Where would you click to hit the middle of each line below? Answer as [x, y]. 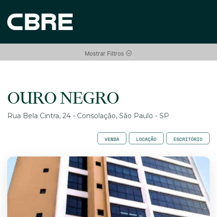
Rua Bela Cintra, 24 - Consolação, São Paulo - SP [88, 116]
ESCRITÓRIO [188, 139]
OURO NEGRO [63, 97]
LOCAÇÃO [146, 139]
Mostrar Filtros [105, 53]
